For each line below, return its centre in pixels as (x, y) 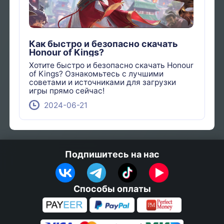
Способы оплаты (112, 188)
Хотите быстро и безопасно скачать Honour (111, 65)
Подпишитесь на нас (112, 154)
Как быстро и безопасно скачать (104, 43)
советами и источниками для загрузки (103, 82)
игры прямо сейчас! (67, 91)
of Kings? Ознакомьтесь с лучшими (96, 74)
